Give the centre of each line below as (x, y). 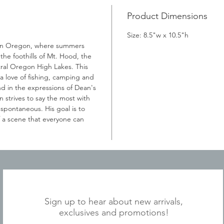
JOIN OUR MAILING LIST (114, 188)
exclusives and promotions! (114, 212)
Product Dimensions (167, 16)
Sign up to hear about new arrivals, (114, 201)
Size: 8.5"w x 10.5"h (158, 35)
